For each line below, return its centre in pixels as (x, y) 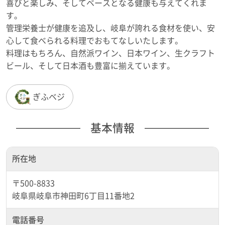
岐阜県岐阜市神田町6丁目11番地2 (74, 196)
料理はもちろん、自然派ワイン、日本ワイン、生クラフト (110, 53)
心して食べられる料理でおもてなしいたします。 (94, 41)
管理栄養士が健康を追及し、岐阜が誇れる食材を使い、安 (110, 28)
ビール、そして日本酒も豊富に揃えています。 (90, 66)
